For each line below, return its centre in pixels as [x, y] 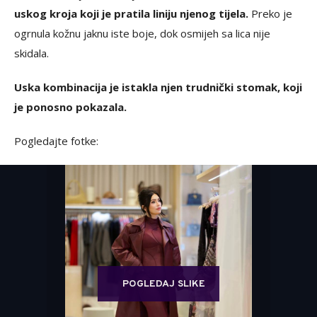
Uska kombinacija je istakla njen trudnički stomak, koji [158, 87]
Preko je [270, 13]
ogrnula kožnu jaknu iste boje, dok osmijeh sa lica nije [142, 33]
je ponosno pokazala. [70, 106]
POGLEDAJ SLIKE [164, 284]
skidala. [31, 53]
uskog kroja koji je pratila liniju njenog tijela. [131, 13]
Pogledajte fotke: [56, 140]
